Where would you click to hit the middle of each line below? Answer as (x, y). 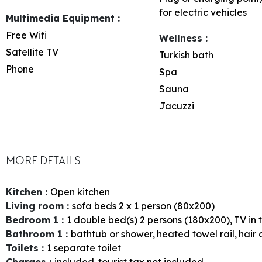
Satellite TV (32, 52)
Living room (36, 206)
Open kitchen (80, 192)
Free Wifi (26, 35)
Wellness (182, 38)
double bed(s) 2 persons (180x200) (152, 220)
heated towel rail (196, 234)
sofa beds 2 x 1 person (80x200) (143, 206)
